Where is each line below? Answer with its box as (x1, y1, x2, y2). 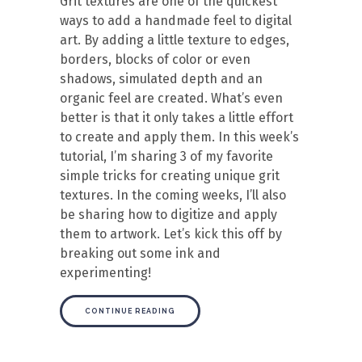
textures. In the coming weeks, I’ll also (60, 187, 286, 203)
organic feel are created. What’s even (60, 90, 283, 106)
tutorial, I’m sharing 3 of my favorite (60, 149, 273, 164)
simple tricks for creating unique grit (60, 168, 280, 183)
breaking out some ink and (60, 246, 221, 261)
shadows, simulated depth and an (60, 71, 263, 86)
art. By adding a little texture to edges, (60, 32, 289, 48)
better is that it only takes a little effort (60, 110, 293, 125)
